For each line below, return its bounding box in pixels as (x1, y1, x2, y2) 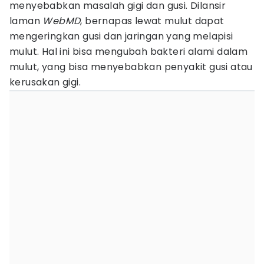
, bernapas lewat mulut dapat (80, 14, 225, 28)
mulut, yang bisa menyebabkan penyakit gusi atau (9, 60, 253, 74)
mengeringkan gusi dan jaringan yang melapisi (9, 29, 233, 43)
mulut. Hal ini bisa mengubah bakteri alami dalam (9, 45, 248, 58)
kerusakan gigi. (9, 75, 81, 89)
